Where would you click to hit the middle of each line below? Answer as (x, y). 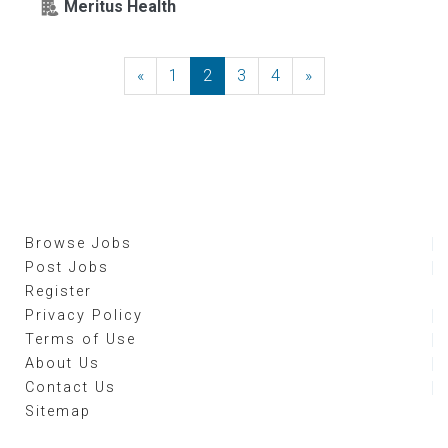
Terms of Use (80, 339)
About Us (62, 363)
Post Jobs (67, 267)
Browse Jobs (78, 243)
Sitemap (58, 411)
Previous (174, 75)
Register (58, 291)
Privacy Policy (84, 315)
